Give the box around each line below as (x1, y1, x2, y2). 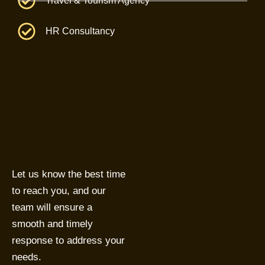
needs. (12, 251, 41, 263)
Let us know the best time (12, 169, 125, 180)
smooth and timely (12, 218, 93, 230)
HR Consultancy (45, 26, 115, 36)
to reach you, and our (12, 185, 106, 196)
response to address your (12, 235, 125, 246)
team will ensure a (12, 202, 92, 213)
